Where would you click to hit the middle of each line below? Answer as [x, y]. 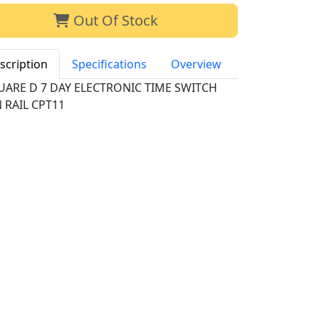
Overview [197, 64]
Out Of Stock [114, 20]
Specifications [110, 64]
